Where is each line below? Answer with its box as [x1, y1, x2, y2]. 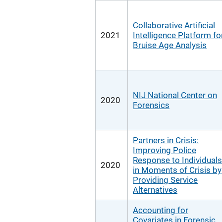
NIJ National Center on [133, 90, 217, 100]
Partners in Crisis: [133, 135, 199, 145]
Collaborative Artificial [133, 20, 215, 30]
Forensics [133, 100, 169, 110]
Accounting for [133, 205, 188, 215]
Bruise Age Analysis [133, 40, 207, 50]
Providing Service [133, 175, 198, 185]
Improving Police [133, 145, 196, 155]
